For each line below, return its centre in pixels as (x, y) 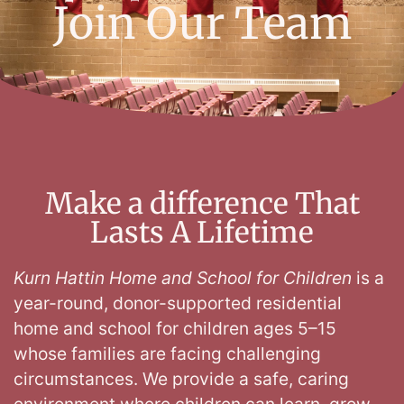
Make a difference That (202, 204)
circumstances (73, 379)
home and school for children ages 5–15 (175, 329)
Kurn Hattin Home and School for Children (183, 278)
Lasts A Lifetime (202, 233)
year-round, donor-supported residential (178, 303)
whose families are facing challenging (167, 354)
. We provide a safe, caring (241, 379)
